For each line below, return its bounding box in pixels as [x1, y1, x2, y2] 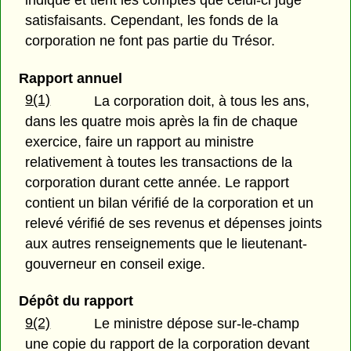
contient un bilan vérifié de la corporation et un [25, 194, 314, 211]
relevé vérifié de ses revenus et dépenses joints [25, 215, 323, 231]
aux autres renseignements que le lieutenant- [25, 235, 308, 251]
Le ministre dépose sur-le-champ [94, 315, 300, 331]
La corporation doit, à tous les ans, [94, 92, 310, 109]
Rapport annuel [18, 70, 122, 86]
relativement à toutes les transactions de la [25, 154, 293, 170]
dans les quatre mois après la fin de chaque [25, 113, 299, 129]
